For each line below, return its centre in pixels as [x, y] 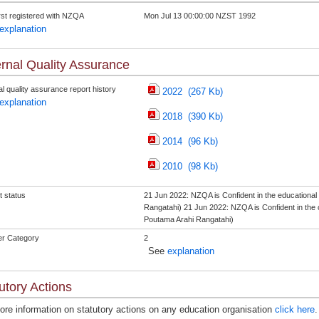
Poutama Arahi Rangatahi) [188, 219]
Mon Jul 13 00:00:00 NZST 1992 [199, 16]
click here [294, 309]
